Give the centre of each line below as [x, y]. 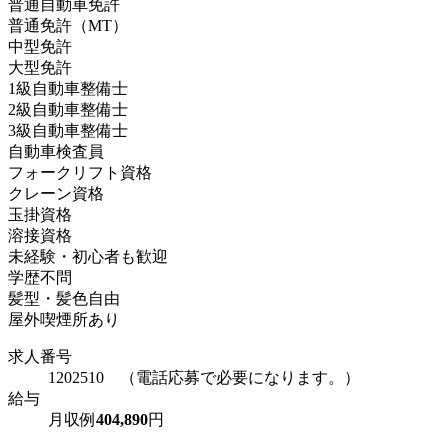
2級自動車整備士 [68, 109]
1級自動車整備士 [68, 88]
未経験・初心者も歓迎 [88, 256]
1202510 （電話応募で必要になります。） [204, 377]
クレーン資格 [56, 193]
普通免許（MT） [68, 25]
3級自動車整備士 [68, 130]
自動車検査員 [56, 151]
